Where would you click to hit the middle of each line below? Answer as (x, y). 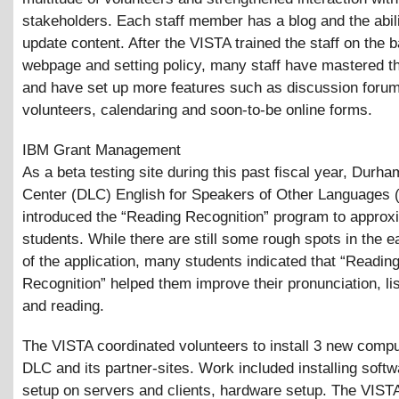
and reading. (63, 305)
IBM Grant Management (102, 150)
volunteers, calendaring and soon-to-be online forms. (197, 110)
